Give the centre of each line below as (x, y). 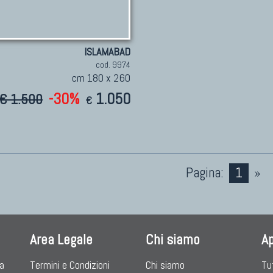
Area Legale (61, 239)
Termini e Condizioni (70, 265)
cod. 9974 (113, 65)
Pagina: (205, 173)
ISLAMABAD (107, 51)
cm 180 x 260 (101, 78)
